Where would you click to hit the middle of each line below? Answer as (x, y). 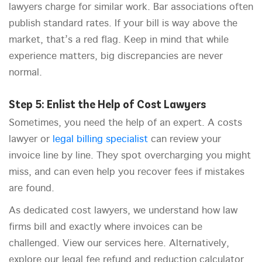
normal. (25, 73)
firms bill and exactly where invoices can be (106, 227)
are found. (32, 189)
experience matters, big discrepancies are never (116, 57)
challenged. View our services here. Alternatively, (119, 244)
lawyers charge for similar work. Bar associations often (131, 8)
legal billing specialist (100, 140)
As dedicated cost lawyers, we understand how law (123, 211)
